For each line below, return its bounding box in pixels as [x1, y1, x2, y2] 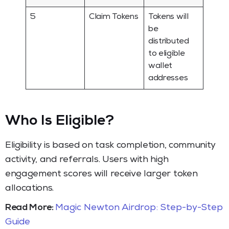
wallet [148, 62, 173, 71]
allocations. [5, 184, 54, 193]
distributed [148, 37, 189, 46]
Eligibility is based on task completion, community [5, 141, 216, 150]
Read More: [5, 203, 56, 213]
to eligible [148, 50, 185, 58]
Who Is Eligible [5, 114, 105, 129]
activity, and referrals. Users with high [5, 155, 169, 165]
